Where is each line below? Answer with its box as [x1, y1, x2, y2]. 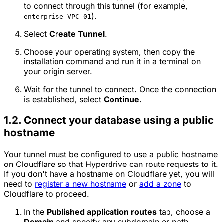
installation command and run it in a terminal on [24, 56, 201, 66]
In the [24, 206, 47, 217]
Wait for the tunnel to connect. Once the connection [24, 84, 216, 94]
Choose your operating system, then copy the [24, 46, 195, 56]
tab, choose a [157, 206, 210, 217]
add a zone [139, 178, 181, 189]
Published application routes [47, 206, 157, 217]
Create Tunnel [49, 28, 105, 39]
